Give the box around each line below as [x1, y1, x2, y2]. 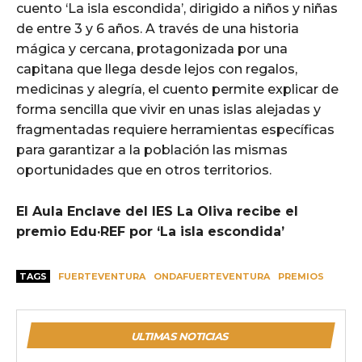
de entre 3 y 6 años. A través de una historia [16, 20, 299, 36]
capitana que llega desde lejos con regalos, [16, 61, 297, 77]
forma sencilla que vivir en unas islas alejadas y [16, 101, 321, 117]
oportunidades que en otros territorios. [16, 162, 271, 178]
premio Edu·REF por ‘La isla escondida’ [16, 223, 284, 239]
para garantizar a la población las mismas [16, 141, 288, 158]
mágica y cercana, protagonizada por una [16, 40, 288, 57]
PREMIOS [278, 270, 324, 282]
